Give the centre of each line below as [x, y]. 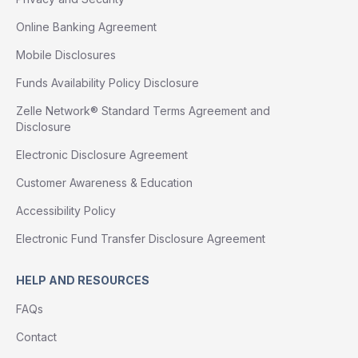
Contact [36, 336]
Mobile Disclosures [66, 54]
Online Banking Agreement [86, 26]
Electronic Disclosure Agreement [102, 154]
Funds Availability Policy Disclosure [107, 82]
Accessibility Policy [66, 210]
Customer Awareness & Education [104, 182]
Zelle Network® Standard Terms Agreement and [143, 110]
